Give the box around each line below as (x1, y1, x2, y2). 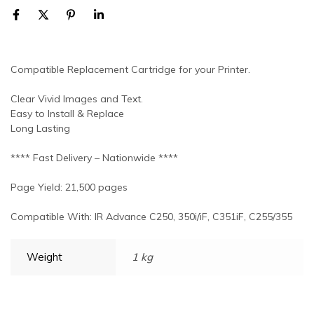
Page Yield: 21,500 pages (11, 181, 128, 194)
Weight (27, 250, 62, 264)
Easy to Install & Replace (11, 107, 124, 121)
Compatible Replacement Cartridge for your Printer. (11, 63, 250, 76)
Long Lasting (11, 122, 70, 135)
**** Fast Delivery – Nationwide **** (11, 151, 178, 165)
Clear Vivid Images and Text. (11, 93, 143, 106)
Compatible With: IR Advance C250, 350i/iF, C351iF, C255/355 (11, 210, 292, 224)
